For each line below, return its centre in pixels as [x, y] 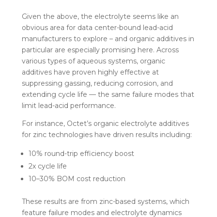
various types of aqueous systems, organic [93, 61]
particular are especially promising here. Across [100, 50]
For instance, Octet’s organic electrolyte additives [105, 123]
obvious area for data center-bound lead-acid [97, 27]
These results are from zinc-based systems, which [105, 201]
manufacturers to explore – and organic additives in [108, 39]
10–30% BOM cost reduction [78, 178]
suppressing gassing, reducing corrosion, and [97, 83]
